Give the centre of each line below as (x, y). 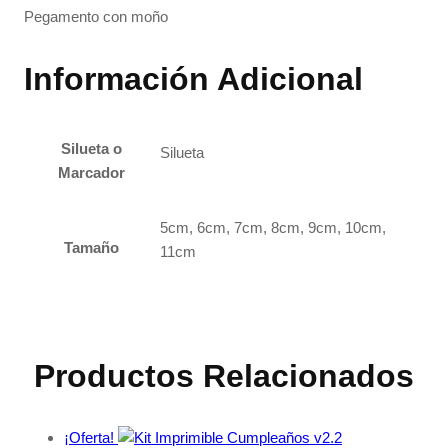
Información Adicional (193, 78)
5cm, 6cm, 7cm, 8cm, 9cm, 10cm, (273, 228)
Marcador (91, 173)
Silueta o (91, 149)
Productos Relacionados (224, 375)
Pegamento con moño (96, 16)
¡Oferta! (89, 437)
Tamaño (91, 248)
